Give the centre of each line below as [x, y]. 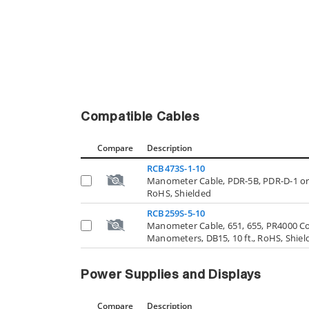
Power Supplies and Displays [171, 275]
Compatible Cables [140, 117]
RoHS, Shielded [179, 193]
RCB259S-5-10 [176, 213]
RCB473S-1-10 [176, 168]
